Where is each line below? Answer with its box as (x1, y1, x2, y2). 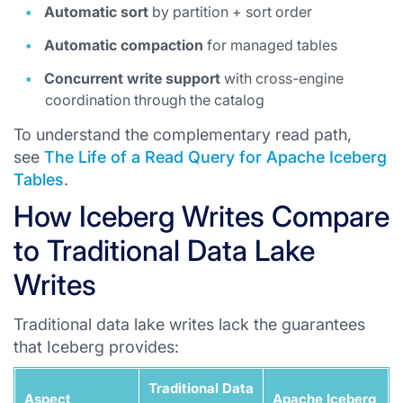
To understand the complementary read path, (13, 125, 352, 144)
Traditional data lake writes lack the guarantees (13, 315, 365, 334)
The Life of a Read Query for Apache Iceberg (44, 148, 387, 166)
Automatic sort (44, 3, 148, 21)
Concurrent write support (44, 69, 220, 87)
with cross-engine (220, 69, 344, 87)
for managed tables (203, 36, 337, 54)
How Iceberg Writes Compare (13, 199, 390, 234)
